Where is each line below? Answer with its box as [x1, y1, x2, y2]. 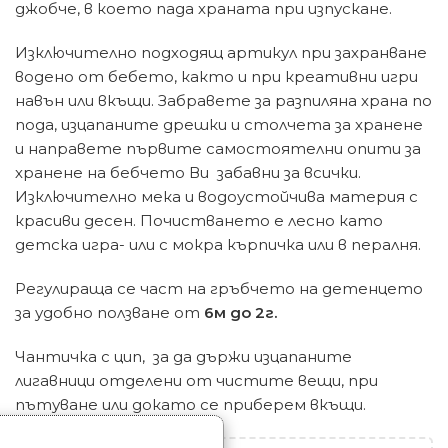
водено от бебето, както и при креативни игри [15, 66, 418, 86]
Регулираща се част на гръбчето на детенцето [15, 278, 423, 298]
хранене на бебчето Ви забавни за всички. [15, 162, 361, 182]
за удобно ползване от [15, 302, 204, 322]
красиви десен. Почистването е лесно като [15, 210, 383, 230]
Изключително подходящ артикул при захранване [15, 42, 427, 62]
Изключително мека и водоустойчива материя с [15, 186, 418, 206]
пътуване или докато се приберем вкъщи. [15, 394, 366, 414]
